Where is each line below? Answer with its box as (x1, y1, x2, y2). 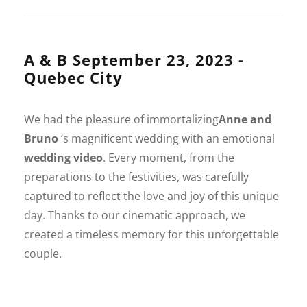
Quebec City (24, 66, 123, 88)
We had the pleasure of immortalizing (24, 111, 219, 127)
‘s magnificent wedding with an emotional (58, 130, 275, 146)
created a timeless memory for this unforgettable (24, 226, 279, 242)
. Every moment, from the (103, 149, 234, 165)
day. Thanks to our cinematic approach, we (24, 207, 245, 223)
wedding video (24, 149, 103, 165)
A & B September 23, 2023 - (24, 49, 244, 70)
